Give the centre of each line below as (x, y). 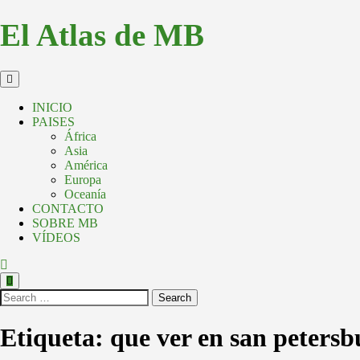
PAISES (53, 121)
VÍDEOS (56, 237)
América (86, 165)
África (80, 136)
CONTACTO (68, 208)
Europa (83, 179)
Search (175, 297)
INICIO (52, 107)
